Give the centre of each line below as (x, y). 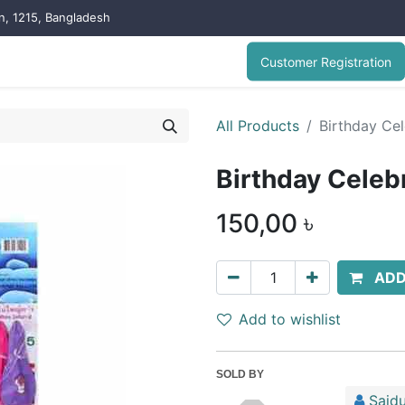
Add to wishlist (290, 319)
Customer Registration (326, 61)
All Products (258, 126)
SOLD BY (240, 374)
